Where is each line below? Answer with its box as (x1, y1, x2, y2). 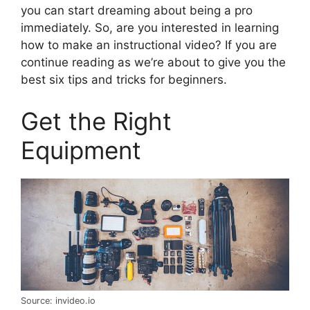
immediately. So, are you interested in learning (21, 21, 279, 35)
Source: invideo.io (21, 295, 95, 306)
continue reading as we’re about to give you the (21, 55, 286, 70)
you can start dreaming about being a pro (21, 3, 253, 18)
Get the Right (21, 106, 172, 136)
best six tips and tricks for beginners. (21, 73, 227, 87)
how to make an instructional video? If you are (21, 38, 277, 53)
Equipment (21, 135, 141, 165)
